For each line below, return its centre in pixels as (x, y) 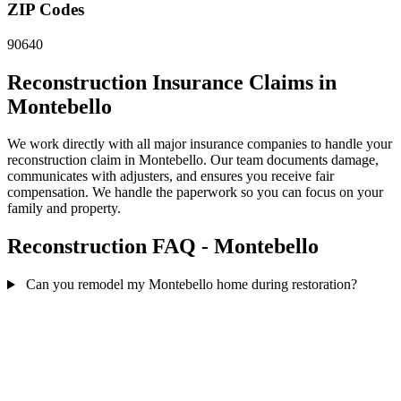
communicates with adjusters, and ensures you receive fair (171, 176)
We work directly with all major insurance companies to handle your (200, 144)
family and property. (64, 209)
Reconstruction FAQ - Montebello (163, 247)
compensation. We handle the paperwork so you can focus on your (195, 192)
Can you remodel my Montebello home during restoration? (191, 285)
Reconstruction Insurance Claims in (172, 82)
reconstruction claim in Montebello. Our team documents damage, (193, 160)
